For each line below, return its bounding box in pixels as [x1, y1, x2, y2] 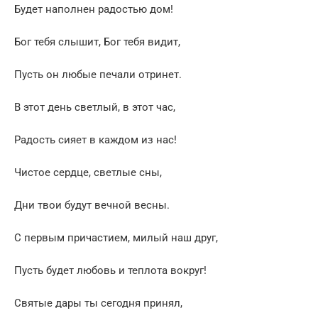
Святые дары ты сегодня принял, [14, 297, 182, 310]
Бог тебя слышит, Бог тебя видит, [14, 35, 180, 49]
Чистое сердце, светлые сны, [14, 166, 162, 180]
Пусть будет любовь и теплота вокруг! [14, 264, 207, 278]
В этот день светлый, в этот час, [14, 101, 175, 114]
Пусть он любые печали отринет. [14, 68, 182, 82]
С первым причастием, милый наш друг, [14, 231, 218, 245]
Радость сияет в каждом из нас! [14, 133, 177, 147]
